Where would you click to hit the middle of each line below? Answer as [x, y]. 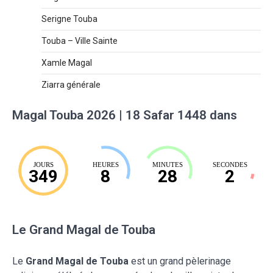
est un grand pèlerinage [180, 261]
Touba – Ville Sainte [80, 41]
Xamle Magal [67, 62]
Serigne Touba [69, 19]
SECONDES [230, 164]
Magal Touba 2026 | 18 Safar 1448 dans [125, 115]
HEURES [105, 164]
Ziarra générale [71, 84]
